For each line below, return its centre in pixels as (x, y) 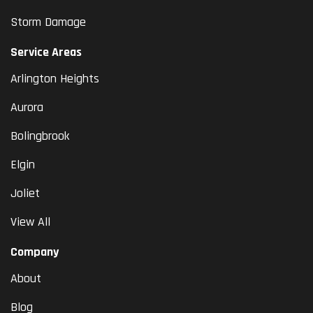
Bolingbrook (40, 136)
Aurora (27, 108)
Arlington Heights (55, 79)
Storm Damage (48, 22)
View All (30, 222)
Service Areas (46, 52)
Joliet (25, 194)
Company (35, 252)
